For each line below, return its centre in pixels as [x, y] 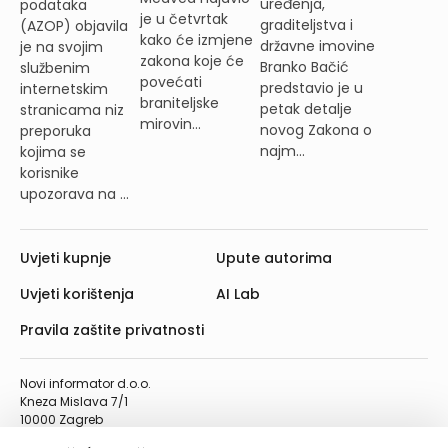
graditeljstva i [306, 24]
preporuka [55, 130]
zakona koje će [191, 61]
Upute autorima [274, 257]
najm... [282, 150]
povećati [170, 82]
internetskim [64, 88]
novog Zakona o [315, 129]
